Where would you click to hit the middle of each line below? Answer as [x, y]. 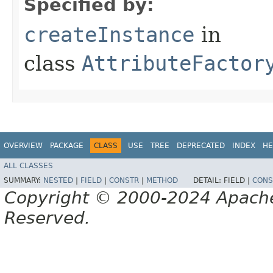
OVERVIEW [23, 145]
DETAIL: [208, 181]
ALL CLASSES [28, 166]
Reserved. [47, 218]
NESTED [58, 181]
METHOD [162, 181]
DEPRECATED [201, 145]
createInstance [109, 34]
